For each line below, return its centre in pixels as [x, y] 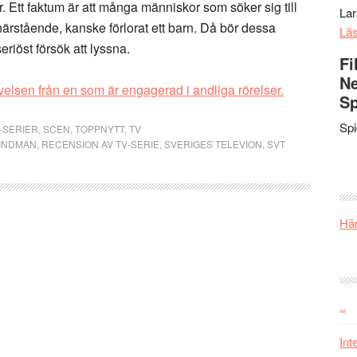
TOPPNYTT [100, 129]
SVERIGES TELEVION [213, 144]
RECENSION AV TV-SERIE [100, 144]
